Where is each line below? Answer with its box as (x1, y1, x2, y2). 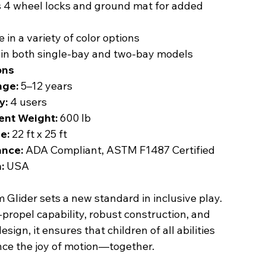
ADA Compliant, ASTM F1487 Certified (23, 142, 215, 157)
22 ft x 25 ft (9, 126, 67, 141)
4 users (7, 94, 47, 109)
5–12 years (18, 78, 72, 93)
